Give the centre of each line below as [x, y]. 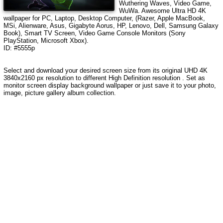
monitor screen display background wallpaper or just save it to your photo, [110, 85]
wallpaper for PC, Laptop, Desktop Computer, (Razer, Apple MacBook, [104, 18]
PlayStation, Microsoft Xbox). [46, 40]
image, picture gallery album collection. [59, 93]
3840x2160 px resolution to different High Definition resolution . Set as [104, 78]
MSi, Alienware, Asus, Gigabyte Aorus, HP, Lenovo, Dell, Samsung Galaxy [111, 25]
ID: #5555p [19, 48]
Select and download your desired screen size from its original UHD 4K [105, 70]
